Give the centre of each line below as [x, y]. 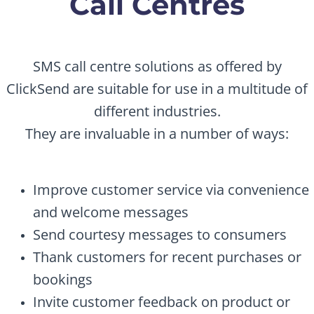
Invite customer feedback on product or [162, 301]
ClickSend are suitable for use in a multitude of [157, 88]
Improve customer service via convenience [171, 189]
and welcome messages [111, 212]
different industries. [157, 111]
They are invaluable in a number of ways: [157, 133]
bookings [63, 279]
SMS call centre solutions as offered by [157, 66]
